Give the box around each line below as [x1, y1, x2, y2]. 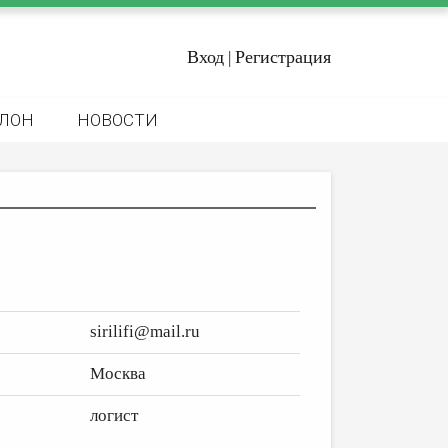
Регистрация [235, 47, 331, 67]
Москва [89, 364, 146, 383]
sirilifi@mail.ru [89, 322, 200, 341]
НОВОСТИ [77, 110, 158, 130]
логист [89, 406, 138, 425]
